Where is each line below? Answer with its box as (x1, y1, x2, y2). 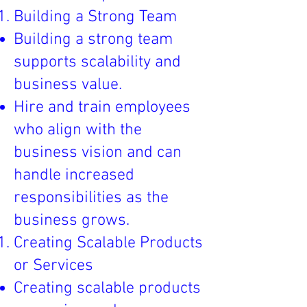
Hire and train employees (14, 98, 191, 117)
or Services (14, 256, 93, 275)
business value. (14, 75, 122, 95)
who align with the (14, 121, 142, 140)
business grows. (14, 211, 130, 230)
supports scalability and (14, 53, 181, 72)
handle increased (14, 166, 134, 185)
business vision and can (14, 143, 182, 162)
